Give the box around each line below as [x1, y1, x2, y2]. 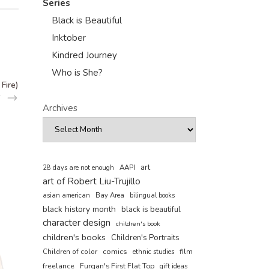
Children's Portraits [111, 232, 180, 243]
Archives [43, 102, 77, 114]
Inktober [52, 32, 86, 44]
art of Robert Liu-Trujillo [43, 175, 141, 187]
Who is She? [52, 67, 103, 79]
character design [43, 216, 110, 229]
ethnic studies [133, 247, 174, 256]
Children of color [43, 247, 97, 256]
